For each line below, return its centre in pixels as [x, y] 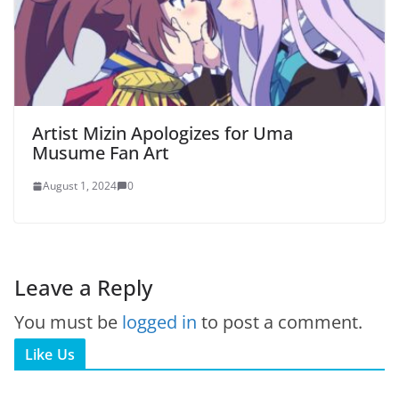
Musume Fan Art [101, 153]
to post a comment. [280, 322]
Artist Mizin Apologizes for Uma [163, 134]
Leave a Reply [83, 288]
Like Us [50, 355]
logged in [159, 322]
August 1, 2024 [80, 186]
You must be [68, 322]
